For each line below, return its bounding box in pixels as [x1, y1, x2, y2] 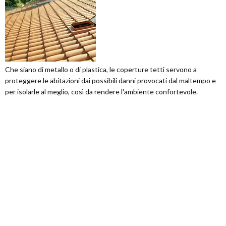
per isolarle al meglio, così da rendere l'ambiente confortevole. [5, 87, 198, 96]
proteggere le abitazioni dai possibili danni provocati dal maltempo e [5, 76, 216, 85]
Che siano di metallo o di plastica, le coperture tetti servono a [5, 65, 197, 74]
